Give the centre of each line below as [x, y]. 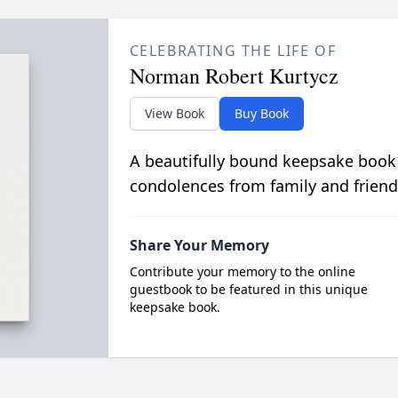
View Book [174, 114]
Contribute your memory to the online [242, 272]
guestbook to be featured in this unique [248, 290]
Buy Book [261, 114]
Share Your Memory [199, 246]
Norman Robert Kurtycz [234, 76]
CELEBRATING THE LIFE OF [233, 51]
